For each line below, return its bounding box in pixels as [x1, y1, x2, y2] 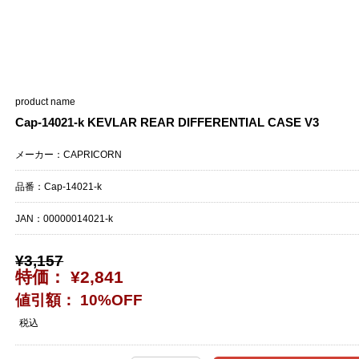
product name [15, 96, 76, 107]
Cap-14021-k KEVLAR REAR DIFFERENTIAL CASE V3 [15, 115, 320, 129]
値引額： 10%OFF [15, 291, 143, 309]
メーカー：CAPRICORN [15, 148, 123, 160]
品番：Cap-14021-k [15, 180, 103, 192]
